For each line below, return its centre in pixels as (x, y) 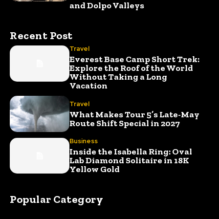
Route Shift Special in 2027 (125, 123)
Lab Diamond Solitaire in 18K (130, 161)
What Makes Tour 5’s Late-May (135, 114)
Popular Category (56, 199)
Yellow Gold (95, 169)
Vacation (89, 86)
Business (84, 141)
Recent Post (41, 36)
